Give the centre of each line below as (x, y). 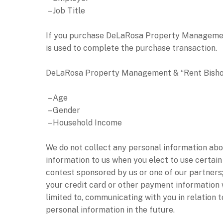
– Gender (63, 110)
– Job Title (65, 10)
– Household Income (84, 122)
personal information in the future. (110, 210)
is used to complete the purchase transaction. (131, 48)
